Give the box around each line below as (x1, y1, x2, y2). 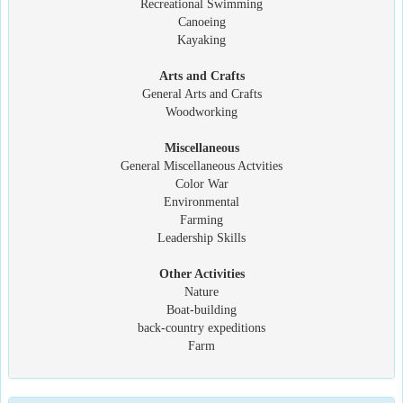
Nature (184, 284, 219, 299)
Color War (175, 176, 228, 191)
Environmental (164, 194, 239, 209)
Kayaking (177, 32, 226, 47)
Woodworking (166, 104, 237, 119)
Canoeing (177, 14, 226, 29)
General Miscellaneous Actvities (121, 158, 282, 173)
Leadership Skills (157, 230, 246, 245)
